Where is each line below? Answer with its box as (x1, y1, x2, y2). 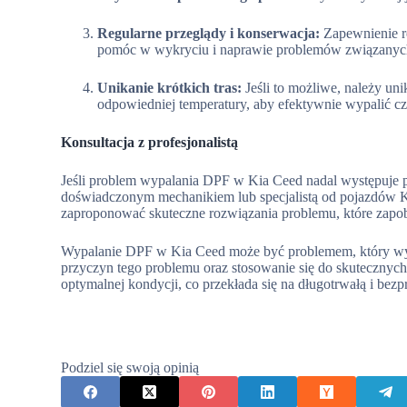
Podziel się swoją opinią (61, 360, 200, 375)
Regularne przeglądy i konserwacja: (97, 25, 321, 41)
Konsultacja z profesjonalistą (61, 134, 239, 150)
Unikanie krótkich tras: (97, 80, 243, 95)
